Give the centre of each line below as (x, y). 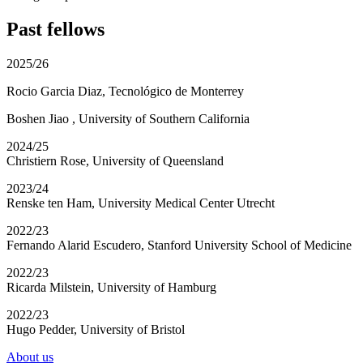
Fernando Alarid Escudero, (75, 245)
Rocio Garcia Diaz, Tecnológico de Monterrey (125, 91)
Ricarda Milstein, (50, 287)
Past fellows (56, 29)
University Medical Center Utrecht (186, 203)
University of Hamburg (157, 287)
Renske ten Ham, (51, 203)
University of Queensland (158, 160)
